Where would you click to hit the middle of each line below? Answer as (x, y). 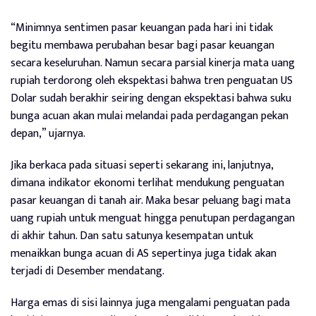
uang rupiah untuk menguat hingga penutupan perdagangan (153, 219)
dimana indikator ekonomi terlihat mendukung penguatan (147, 183)
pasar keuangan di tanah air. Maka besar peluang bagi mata (151, 201)
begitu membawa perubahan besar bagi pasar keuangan (142, 46)
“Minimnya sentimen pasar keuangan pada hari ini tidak (142, 28)
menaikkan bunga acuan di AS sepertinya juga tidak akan (144, 254)
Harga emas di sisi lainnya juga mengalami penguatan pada (150, 303)
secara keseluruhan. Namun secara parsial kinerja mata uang (153, 63)
